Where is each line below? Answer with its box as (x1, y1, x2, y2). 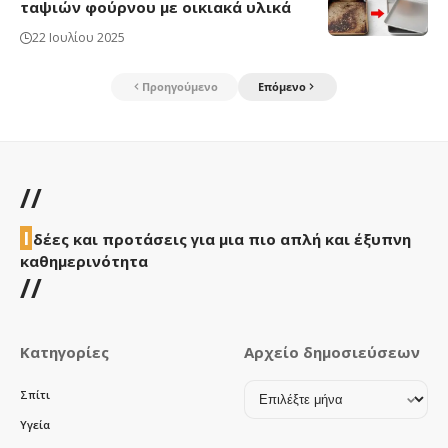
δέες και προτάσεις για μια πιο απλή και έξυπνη (33, 229, 411, 250)
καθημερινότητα (20, 251, 148, 272)
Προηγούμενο (142, 79, 218, 95)
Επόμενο (258, 79, 306, 95)
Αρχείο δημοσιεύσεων (244, 342, 420, 363)
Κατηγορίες (20, 342, 109, 363)
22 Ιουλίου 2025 (32, 28, 125, 46)
